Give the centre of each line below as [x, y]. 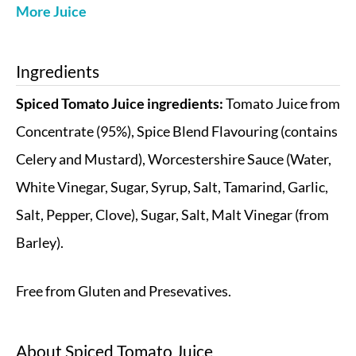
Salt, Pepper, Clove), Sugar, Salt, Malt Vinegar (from [172, 215]
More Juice [51, 12]
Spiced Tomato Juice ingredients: [120, 104]
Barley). [40, 243]
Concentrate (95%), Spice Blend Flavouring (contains [177, 132]
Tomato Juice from [282, 104]
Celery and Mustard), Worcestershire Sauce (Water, [174, 159]
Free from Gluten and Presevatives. [124, 292]
